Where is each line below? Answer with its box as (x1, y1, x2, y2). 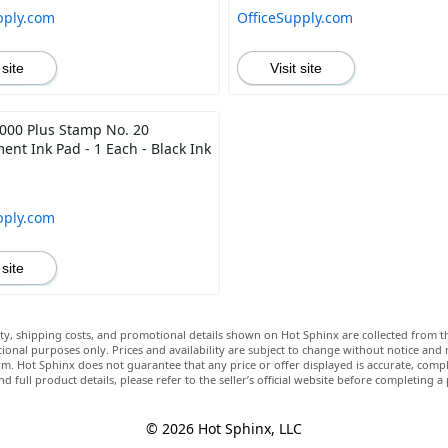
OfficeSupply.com (236, 8, 353, 27)
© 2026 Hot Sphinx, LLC (146, 419, 302, 438)
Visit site (269, 60, 322, 76)
